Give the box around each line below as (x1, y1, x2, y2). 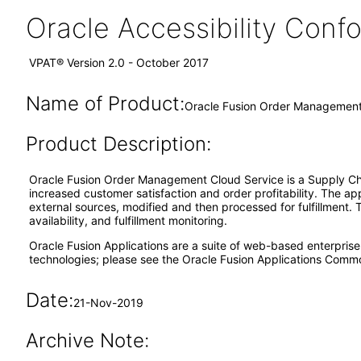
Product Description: (25, 132, 211, 156)
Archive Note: (25, 329, 149, 352)
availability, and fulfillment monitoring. (29, 214, 227, 227)
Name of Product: (25, 92, 185, 115)
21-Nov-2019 (73, 296, 143, 309)
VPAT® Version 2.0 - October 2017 (29, 56, 209, 69)
